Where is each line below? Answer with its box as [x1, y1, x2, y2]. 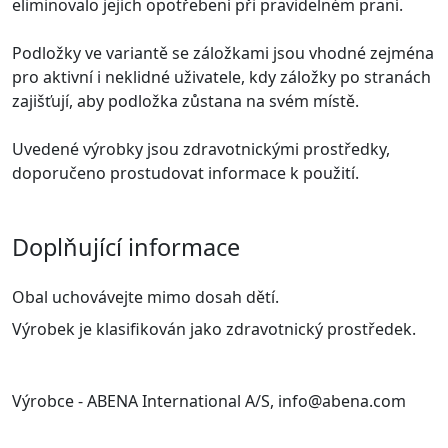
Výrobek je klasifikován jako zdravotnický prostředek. [12, 317, 416, 340]
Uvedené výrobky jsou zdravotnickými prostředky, [12, 137, 390, 160]
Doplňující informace [12, 230, 240, 263]
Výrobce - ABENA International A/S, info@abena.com [12, 389, 406, 412]
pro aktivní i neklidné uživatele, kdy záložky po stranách [12, 65, 431, 88]
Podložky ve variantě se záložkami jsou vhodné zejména [12, 41, 434, 64]
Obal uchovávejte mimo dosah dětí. [12, 285, 279, 308]
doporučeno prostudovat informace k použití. [12, 161, 359, 184]
